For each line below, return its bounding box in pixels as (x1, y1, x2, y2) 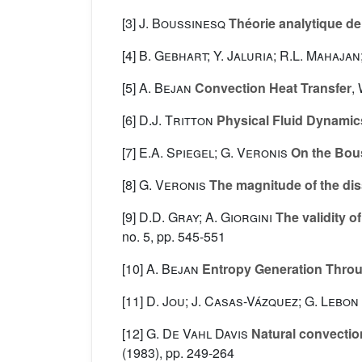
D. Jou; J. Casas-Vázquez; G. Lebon (146, 292, 359, 311)
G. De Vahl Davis (146, 324, 248, 343)
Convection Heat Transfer (192, 78, 351, 98)
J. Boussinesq (139, 14, 225, 33)
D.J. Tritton (139, 111, 213, 130)
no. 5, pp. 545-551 (122, 227, 225, 246)
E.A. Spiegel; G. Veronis (139, 143, 288, 162)
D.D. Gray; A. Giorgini (139, 208, 272, 227)
